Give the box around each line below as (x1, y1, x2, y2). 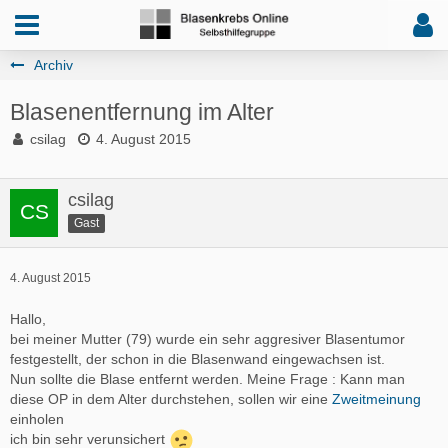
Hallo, (10, 311, 46, 327)
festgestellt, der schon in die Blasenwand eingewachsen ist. (10, 351, 385, 367)
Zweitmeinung (332, 391, 421, 407)
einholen (10, 411, 64, 427)
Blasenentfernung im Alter (10, 99, 274, 125)
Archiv (34, 57, 73, 73)
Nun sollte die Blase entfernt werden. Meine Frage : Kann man (10, 371, 405, 387)
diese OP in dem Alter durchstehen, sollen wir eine (10, 391, 332, 407)
